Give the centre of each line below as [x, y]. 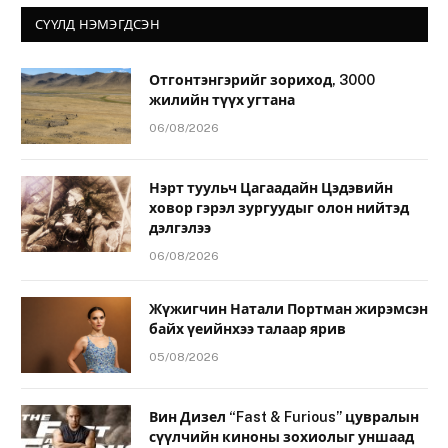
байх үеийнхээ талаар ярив [247, 328]
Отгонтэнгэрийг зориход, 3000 [262, 79]
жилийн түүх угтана [222, 99]
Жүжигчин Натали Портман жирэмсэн [288, 308]
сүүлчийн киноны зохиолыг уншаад [281, 436]
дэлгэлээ [180, 227]
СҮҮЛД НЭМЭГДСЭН [97, 24]
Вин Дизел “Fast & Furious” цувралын [284, 416]
